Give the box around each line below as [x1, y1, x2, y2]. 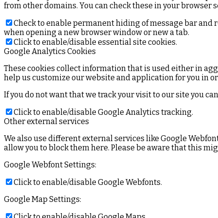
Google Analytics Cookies [4, 47, 96, 56]
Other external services [4, 117, 89, 126]
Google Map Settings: [4, 195, 81, 204]
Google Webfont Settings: [4, 160, 96, 169]
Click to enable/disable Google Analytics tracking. [14, 108, 193, 117]
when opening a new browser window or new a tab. [4, 28, 189, 37]
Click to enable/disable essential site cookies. [14, 37, 177, 47]
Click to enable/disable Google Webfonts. [14, 178, 162, 187]
